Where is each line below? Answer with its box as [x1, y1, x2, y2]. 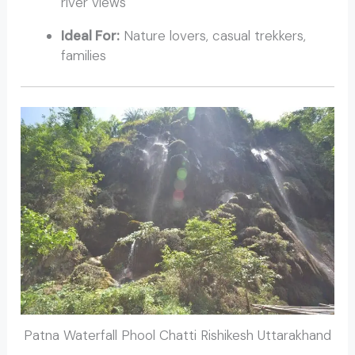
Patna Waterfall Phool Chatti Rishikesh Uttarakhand [24, 326, 331, 344]
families [61, 47, 107, 65]
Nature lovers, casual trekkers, [120, 27, 307, 45]
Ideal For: [61, 27, 120, 45]
